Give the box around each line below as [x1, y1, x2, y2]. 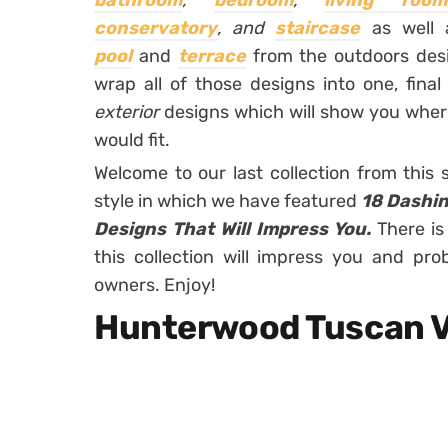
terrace [177, 45, 246, 67]
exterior [94, 101, 164, 123]
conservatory [94, 17, 217, 39]
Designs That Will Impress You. [94, 218, 378, 240]
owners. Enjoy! [94, 274, 215, 296]
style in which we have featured [94, 190, 361, 212]
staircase [275, 17, 361, 39]
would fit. [94, 129, 170, 151]
